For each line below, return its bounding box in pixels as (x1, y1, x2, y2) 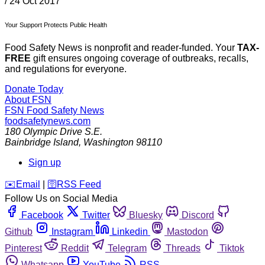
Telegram (108, 243, 147, 254)
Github (5, 227, 33, 237)
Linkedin (112, 227, 148, 237)
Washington (83, 137, 134, 148)
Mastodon (167, 227, 208, 237)
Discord (182, 210, 214, 221)
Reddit (61, 243, 89, 254)
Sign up (28, 157, 61, 168)
